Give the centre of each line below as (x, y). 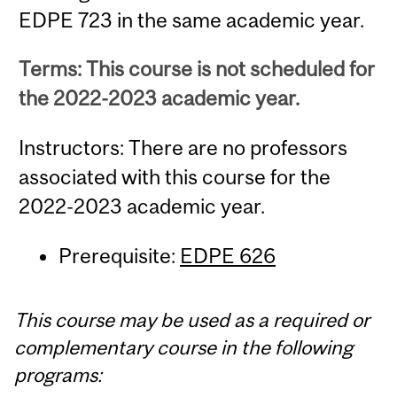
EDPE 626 (227, 256)
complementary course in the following (184, 348)
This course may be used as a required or (192, 320)
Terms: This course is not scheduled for (197, 69)
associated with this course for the (175, 176)
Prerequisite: (119, 256)
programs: (58, 375)
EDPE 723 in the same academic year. (192, 19)
